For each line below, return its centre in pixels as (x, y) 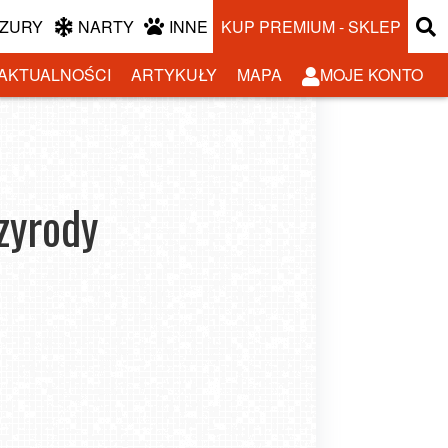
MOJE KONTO (371, 74)
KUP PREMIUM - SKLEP (310, 26)
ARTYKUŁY (174, 74)
